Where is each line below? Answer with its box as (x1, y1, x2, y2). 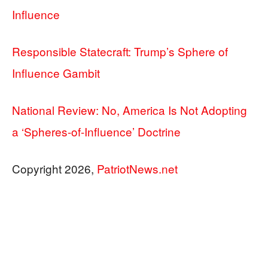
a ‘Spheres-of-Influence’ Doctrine (12, 123, 181, 139)
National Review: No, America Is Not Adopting (12, 101, 247, 118)
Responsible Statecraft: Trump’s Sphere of (12, 42, 228, 59)
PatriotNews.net (97, 160, 178, 176)
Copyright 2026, (12, 160, 97, 176)
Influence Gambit (12, 64, 100, 81)
